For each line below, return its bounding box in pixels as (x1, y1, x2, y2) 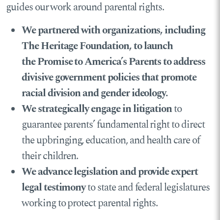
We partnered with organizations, (22, 22, 163, 38)
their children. (22, 148, 79, 164)
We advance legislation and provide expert (22, 164, 198, 180)
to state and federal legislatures (85, 179, 210, 195)
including (163, 22, 205, 38)
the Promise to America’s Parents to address (22, 54, 205, 70)
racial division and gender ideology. (22, 85, 168, 101)
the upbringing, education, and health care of (22, 132, 200, 148)
